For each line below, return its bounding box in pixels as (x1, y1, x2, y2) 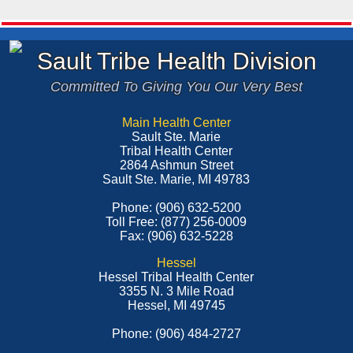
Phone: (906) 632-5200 (111, 201, 241, 214)
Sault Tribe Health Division (36, 48, 317, 74)
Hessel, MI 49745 (127, 299, 225, 312)
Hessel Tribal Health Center (98, 270, 255, 284)
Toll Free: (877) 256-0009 (106, 215, 247, 229)
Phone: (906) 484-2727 (111, 327, 241, 340)
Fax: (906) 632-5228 (119, 229, 233, 243)
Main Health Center (121, 116, 231, 129)
